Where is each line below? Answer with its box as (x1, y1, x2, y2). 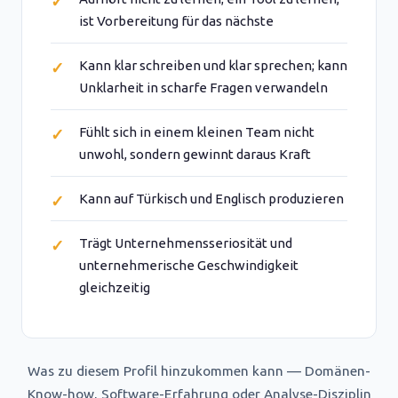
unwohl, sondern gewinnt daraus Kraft (79, 147, 311, 162)
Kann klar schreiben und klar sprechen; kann (79, 58, 347, 73)
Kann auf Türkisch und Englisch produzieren (79, 191, 344, 206)
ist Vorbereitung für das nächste (79, 13, 274, 28)
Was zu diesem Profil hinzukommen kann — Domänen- (28, 363, 370, 378)
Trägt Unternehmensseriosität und (79, 235, 292, 251)
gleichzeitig (79, 280, 150, 295)
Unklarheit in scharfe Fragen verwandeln (79, 80, 328, 95)
